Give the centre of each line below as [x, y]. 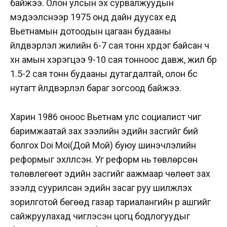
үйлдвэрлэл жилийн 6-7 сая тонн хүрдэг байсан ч [110, 46]
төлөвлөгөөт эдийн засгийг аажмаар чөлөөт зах [110, 173]
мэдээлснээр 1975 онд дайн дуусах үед [93, 17]
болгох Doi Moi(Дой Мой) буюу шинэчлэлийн [103, 145]
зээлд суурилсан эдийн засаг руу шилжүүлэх [101, 187]
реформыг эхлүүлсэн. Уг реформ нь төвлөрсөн [104, 159]
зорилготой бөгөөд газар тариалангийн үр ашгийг [110, 202]
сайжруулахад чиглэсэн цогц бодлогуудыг [100, 216]
